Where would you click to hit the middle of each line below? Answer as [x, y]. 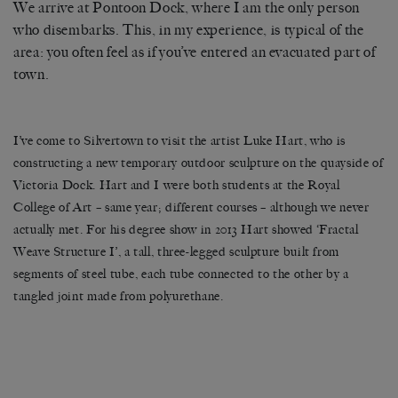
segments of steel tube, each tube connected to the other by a [182, 275]
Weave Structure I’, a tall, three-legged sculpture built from [177, 252]
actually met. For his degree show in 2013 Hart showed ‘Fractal [186, 230]
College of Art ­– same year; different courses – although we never [191, 208]
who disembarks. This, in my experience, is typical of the [189, 30]
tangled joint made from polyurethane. [119, 297]
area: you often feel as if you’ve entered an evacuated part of [195, 52]
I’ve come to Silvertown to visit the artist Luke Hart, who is [180, 141]
